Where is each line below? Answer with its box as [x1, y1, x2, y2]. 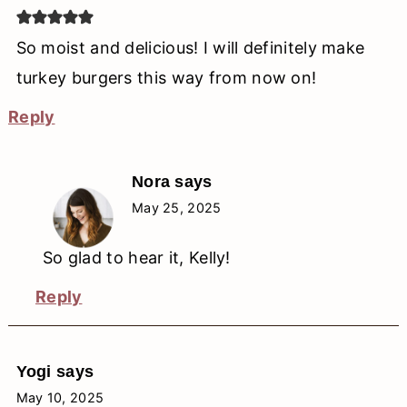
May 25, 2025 [131, 199, 222, 215]
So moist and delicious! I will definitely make [15, 37, 365, 57]
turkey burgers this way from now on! [15, 67, 317, 87]
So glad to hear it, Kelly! [42, 247, 231, 267]
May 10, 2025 [15, 389, 104, 405]
